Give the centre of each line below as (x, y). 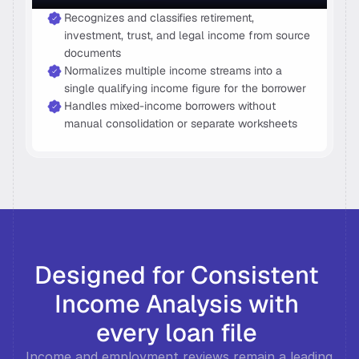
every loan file (179, 333)
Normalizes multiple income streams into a (173, 71)
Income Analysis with (177, 304)
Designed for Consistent (177, 275)
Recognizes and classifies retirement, (159, 18)
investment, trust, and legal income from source (187, 35)
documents (94, 53)
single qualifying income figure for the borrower (187, 88)
